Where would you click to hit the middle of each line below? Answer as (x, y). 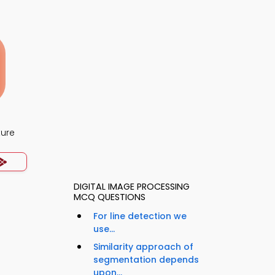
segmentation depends (146, 260)
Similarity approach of (143, 247)
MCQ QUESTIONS (110, 197)
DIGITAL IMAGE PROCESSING (132, 187)
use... (104, 229)
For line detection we (140, 216)
